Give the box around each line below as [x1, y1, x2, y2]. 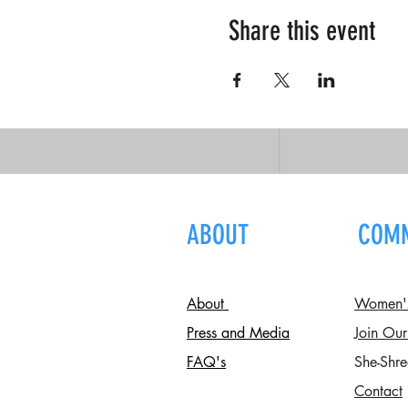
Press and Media [187, 323, 290, 343]
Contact [354, 382, 403, 402]
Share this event [228, 15, 375, 48]
